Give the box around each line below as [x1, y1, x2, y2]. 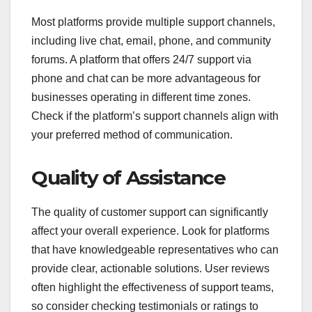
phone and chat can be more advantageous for [31, 72, 260, 84]
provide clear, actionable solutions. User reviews [31, 262, 270, 274]
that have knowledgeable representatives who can [31, 243, 279, 256]
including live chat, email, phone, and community [31, 34, 271, 47]
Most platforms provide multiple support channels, [31, 15, 275, 28]
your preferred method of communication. [31, 128, 233, 141]
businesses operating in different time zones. [31, 91, 251, 103]
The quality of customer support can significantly [31, 205, 268, 218]
